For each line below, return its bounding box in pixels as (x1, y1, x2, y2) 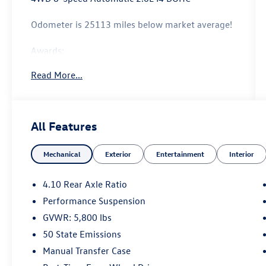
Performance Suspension (43, 195, 146, 207)
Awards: (31, 45, 65, 57)
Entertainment (156, 149, 205, 159)
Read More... (31, 69, 83, 81)
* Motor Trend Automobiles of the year (31, 58, 192, 70)
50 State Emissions (43, 228, 122, 240)
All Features (31, 118, 97, 134)
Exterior (105, 149, 132, 159)
